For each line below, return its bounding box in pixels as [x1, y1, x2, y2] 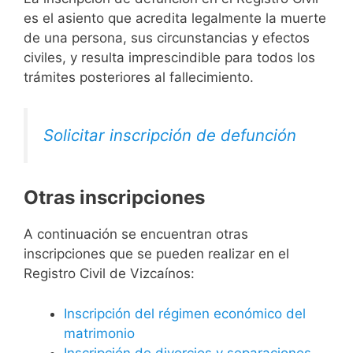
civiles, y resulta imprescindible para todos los [24, 50, 315, 66]
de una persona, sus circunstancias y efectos [24, 30, 310, 46]
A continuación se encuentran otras [24, 226, 248, 243]
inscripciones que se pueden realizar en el [24, 246, 289, 262]
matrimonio [64, 325, 135, 341]
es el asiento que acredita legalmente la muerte [24, 10, 326, 27]
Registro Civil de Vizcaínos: [24, 266, 195, 282]
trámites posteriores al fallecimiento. [24, 69, 254, 86]
